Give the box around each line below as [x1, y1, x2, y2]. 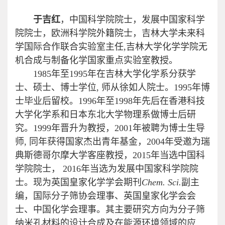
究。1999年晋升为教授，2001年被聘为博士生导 [15, 123, 205, 134]
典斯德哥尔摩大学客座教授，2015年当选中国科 [15, 150, 205, 161]
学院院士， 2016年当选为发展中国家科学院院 [15, 164, 198, 174]
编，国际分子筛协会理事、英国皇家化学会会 [15, 191, 196, 201]
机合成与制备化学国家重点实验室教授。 [15, 55, 178, 66]
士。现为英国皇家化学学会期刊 [15, 177, 142, 188]
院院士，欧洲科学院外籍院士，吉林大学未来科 [15, 28, 205, 39]
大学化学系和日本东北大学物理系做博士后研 [15, 109, 196, 120]
